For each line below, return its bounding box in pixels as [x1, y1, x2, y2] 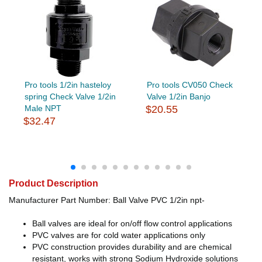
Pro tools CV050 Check [146, 80, 233, 89]
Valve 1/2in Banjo [146, 91, 211, 101]
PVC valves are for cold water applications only [32, 230, 205, 240]
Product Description [9, 178, 98, 188]
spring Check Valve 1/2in [24, 91, 116, 101]
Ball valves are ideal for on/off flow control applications [32, 218, 232, 228]
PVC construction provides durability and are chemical [32, 242, 232, 251]
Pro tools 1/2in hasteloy [24, 80, 111, 89]
